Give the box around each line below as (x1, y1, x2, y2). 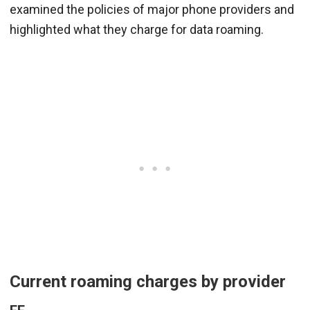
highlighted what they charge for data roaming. (10, 21, 264, 37)
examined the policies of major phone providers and (10, 1, 294, 17)
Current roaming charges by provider (10, 271, 286, 291)
